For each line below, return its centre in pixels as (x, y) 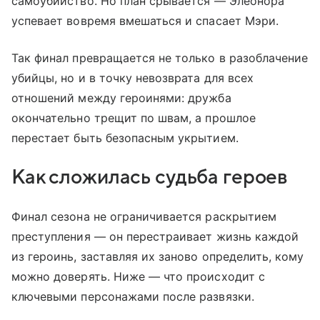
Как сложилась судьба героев (150, 177)
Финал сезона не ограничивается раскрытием (144, 217)
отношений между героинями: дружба (121, 98)
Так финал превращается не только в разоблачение (160, 58)
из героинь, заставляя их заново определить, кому (158, 257)
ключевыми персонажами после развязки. (133, 297)
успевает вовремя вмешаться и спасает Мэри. (145, 21)
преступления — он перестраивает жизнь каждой (155, 237)
